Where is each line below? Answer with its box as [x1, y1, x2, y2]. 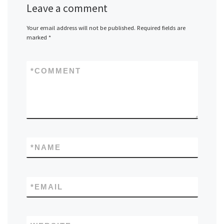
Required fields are [136, 24, 185, 32]
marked [26, 33, 48, 41]
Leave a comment [26, 1, 107, 15]
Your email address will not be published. [26, 24, 135, 32]
